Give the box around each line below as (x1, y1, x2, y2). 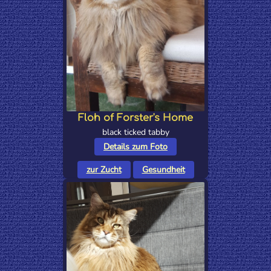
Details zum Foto (103, 140, 168, 152)
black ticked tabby (102, 126, 169, 138)
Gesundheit (142, 163, 185, 175)
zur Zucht (86, 163, 122, 175)
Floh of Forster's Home (78, 112, 193, 123)
